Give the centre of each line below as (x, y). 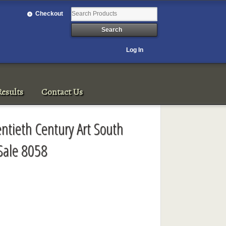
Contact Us (62, 92)
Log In (135, 50)
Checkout (49, 13)
